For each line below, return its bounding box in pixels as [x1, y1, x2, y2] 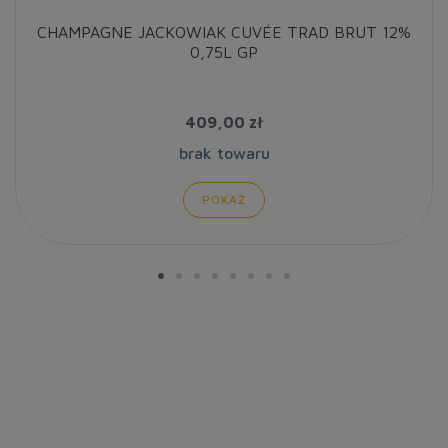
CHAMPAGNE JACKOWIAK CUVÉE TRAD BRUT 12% [37, 23, 411, 41]
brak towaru [178, 144, 270, 162]
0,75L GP [190, 43, 258, 61]
